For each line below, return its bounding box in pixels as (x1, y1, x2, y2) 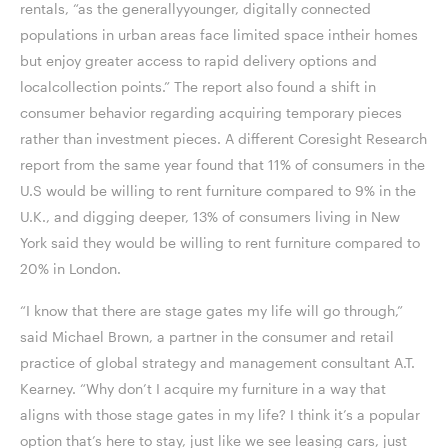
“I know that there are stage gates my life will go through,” (20, 302, 403, 320)
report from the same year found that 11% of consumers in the (20, 156, 425, 174)
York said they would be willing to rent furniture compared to (20, 234, 420, 252)
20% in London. (20, 260, 125, 278)
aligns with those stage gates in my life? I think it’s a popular (20, 406, 420, 424)
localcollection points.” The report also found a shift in (20, 78, 376, 96)
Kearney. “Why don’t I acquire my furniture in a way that (20, 380, 386, 398)
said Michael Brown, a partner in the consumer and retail (20, 328, 394, 346)
